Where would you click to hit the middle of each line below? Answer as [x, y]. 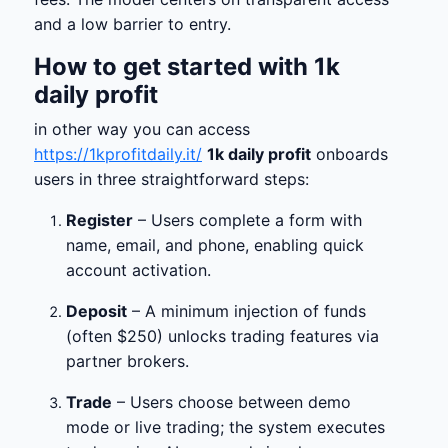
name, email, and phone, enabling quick [215, 245]
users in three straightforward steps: [171, 179]
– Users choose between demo [231, 402]
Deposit [96, 311]
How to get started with [174, 66]
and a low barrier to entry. [132, 24]
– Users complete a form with [247, 220]
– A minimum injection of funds [246, 311]
